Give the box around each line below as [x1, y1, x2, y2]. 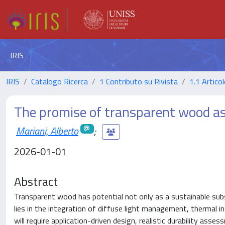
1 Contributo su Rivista [99, 75, 178, 87]
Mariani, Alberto [16, 123, 78, 139]
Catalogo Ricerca [31, 75, 88, 87]
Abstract [14, 172, 58, 190]
